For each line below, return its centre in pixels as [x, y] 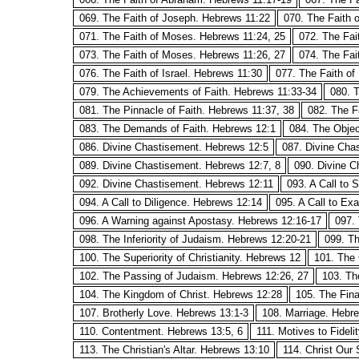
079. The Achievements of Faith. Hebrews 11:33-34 [198, 92]
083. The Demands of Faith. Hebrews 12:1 [177, 129]
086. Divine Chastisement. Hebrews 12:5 [173, 147]
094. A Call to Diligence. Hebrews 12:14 [170, 202]
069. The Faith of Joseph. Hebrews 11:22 [174, 18]
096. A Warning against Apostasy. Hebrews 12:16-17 [200, 221]
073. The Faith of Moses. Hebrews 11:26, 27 [182, 55]
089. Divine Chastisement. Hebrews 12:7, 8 [179, 165]
